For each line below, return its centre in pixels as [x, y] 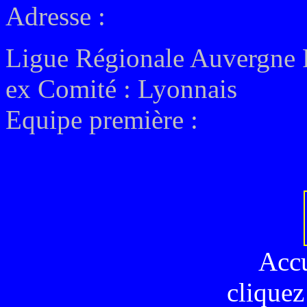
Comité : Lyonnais [137, 89]
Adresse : [56, 16]
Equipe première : [102, 120]
